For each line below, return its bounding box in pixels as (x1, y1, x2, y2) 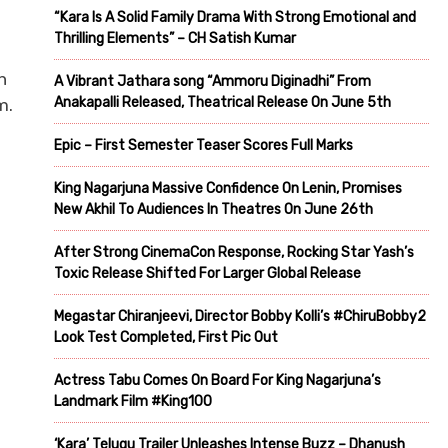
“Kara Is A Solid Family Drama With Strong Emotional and (54, 8, 416, 26)
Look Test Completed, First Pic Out (54, 328, 278, 346)
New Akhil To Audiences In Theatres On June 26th (54, 200, 373, 218)
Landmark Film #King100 (54, 392, 212, 410)
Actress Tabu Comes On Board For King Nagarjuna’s (54, 371, 381, 389)
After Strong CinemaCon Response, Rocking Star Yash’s (54, 243, 414, 261)
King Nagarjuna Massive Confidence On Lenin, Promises (54, 179, 402, 197)
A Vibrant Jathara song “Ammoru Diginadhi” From (54, 72, 371, 90)
